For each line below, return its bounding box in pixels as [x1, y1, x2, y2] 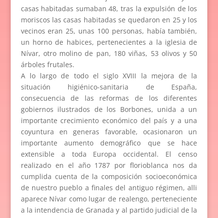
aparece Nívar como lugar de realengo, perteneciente [20, 194, 198, 203]
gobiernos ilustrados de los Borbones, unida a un [20, 104, 198, 114]
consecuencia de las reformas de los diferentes [20, 93, 198, 103]
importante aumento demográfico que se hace [20, 138, 198, 147]
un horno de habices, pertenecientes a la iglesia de [20, 37, 198, 47]
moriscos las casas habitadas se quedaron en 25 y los [20, 15, 198, 24]
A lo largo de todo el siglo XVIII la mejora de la [20, 71, 198, 80]
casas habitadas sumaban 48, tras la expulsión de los [20, 3, 198, 13]
